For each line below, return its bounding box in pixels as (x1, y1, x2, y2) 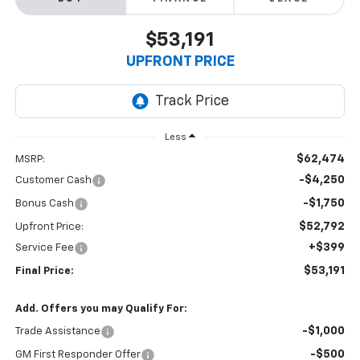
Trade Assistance (14, 325, 100, 337)
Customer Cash (14, 174, 92, 186)
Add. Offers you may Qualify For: (14, 303, 187, 314)
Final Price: (14, 265, 74, 276)
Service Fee (14, 242, 74, 253)
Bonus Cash (14, 198, 74, 209)
